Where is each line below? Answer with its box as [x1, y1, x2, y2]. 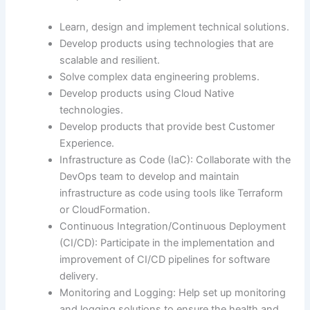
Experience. [60, 136, 115, 149]
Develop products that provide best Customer [60, 120, 275, 133]
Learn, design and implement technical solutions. [60, 20, 290, 33]
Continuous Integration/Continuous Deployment [60, 219, 286, 232]
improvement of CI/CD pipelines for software [60, 253, 271, 266]
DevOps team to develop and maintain [60, 170, 240, 183]
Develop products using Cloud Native [60, 86, 235, 100]
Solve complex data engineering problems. [60, 70, 260, 83]
